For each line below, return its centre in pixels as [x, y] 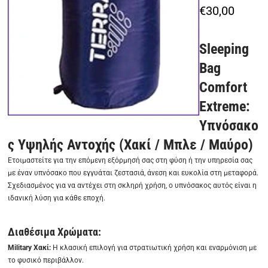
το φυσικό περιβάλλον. [46, 260]
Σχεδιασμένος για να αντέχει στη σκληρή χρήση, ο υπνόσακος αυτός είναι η [133, 185]
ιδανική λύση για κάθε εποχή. [57, 198]
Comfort [223, 87]
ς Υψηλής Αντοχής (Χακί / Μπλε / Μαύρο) [131, 145]
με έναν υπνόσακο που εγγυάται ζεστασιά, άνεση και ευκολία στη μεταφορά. [133, 173]
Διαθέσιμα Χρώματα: [55, 232]
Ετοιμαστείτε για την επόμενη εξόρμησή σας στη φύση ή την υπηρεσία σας [130, 160]
